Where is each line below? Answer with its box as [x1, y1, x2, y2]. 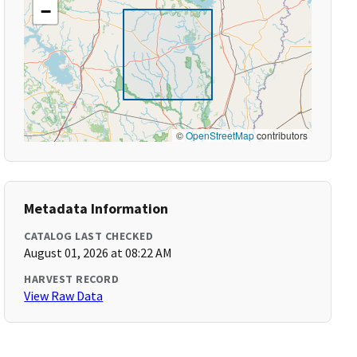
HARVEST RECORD [24, 272, 120, 286]
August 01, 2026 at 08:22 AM [24, 245, 173, 261]
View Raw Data [24, 288, 104, 304]
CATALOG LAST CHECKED [24, 229, 154, 243]
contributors [253, 128, 308, 142]
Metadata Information [24, 199, 169, 218]
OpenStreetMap [185, 128, 254, 142]
